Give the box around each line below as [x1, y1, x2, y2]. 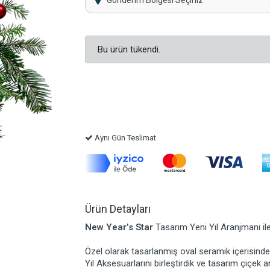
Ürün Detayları [84, 202, 151, 216]
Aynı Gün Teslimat [92, 133, 156, 143]
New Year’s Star [84, 222, 155, 233]
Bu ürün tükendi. [97, 44, 160, 55]
